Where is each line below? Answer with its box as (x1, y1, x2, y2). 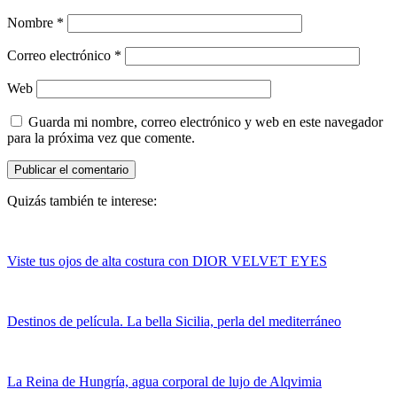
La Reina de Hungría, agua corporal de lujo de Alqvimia (7, 374, 322, 390)
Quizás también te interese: (7, 193, 157, 209)
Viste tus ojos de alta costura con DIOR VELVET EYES (7, 253, 327, 269)
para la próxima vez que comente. (7, 130, 195, 146)
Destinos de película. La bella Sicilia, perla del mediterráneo (7, 314, 341, 330)
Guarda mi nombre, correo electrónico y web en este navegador (28, 114, 383, 130)
